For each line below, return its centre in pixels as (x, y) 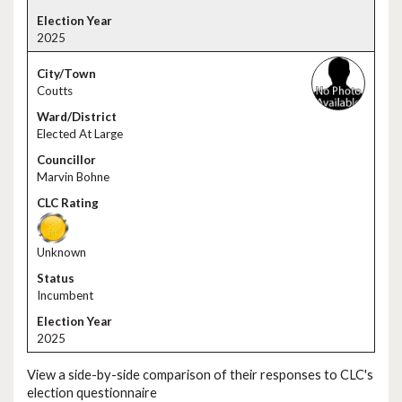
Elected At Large (80, 134)
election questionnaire (92, 392)
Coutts (55, 91)
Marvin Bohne (73, 177)
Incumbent (65, 295)
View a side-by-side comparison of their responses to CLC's (200, 374)
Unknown (61, 252)
